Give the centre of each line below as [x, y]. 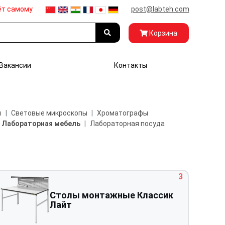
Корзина [162, 33]
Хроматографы [122, 113]
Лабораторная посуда [127, 124]
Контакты [131, 66]
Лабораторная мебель [41, 124]
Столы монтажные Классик [111, 195]
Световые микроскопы [49, 113]
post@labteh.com [160, 9]
